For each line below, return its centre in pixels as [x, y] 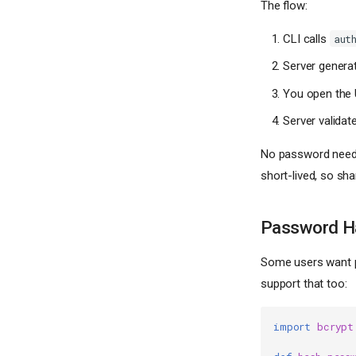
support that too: [304, 284]
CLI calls [306, 39]
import [292, 327]
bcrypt [335, 327]
